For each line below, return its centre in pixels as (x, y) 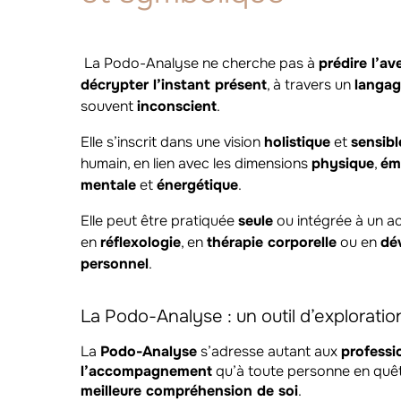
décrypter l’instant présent (174, 84)
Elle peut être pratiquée (159, 220)
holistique (297, 141)
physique (343, 163)
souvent (109, 106)
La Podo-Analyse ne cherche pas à (200, 63)
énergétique (197, 184)
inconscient (177, 106)
